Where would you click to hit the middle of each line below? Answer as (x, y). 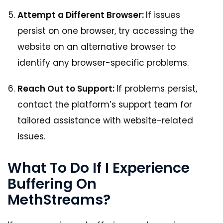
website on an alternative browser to (97, 47)
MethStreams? (59, 200)
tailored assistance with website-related (105, 121)
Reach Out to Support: (67, 89)
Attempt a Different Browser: (82, 15)
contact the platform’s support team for (105, 105)
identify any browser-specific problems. (103, 63)
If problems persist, (157, 89)
